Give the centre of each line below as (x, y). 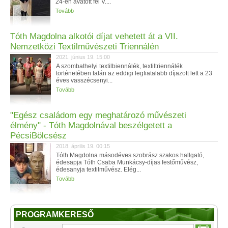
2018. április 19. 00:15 (83, 146)
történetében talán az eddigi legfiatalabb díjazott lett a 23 (134, 73)
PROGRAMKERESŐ (55, 215)
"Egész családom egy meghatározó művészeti (98, 115)
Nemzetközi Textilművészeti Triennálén (84, 47)
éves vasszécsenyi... (84, 80)
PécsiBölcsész (38, 136)
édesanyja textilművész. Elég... (98, 169)
